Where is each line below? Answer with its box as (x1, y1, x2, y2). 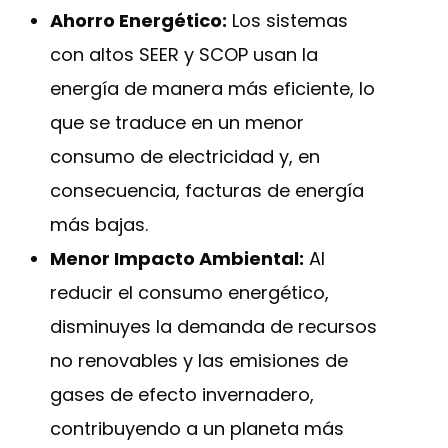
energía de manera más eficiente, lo (50, 76, 375, 101)
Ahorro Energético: (50, 8, 227, 33)
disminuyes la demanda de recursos (50, 314, 377, 339)
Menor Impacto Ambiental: (50, 246, 304, 271)
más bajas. (50, 212, 148, 237)
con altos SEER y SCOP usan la (50, 42, 318, 67)
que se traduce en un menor (50, 110, 304, 135)
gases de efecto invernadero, (50, 382, 314, 407)
